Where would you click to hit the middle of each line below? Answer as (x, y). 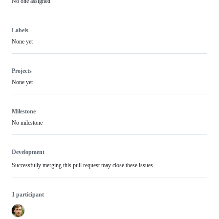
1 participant (28, 195)
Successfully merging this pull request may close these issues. (83, 165)
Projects (22, 71)
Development (28, 152)
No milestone (27, 123)
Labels (20, 30)
